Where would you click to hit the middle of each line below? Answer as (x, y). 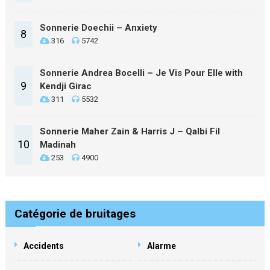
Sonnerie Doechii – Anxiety (98, 28)
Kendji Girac (65, 86)
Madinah (58, 145)
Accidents (43, 246)
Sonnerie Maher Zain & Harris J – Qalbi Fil (130, 131)
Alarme (162, 246)
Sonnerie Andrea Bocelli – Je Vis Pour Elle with (141, 73)
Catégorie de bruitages (75, 214)
